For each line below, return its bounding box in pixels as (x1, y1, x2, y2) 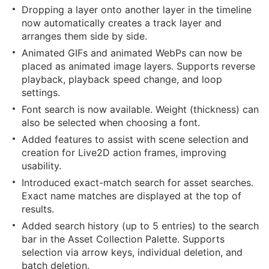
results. (22, 203, 54, 215)
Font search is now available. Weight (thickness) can (22, 103, 259, 115)
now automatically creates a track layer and (22, 17, 222, 29)
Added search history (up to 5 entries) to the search (22, 220, 259, 232)
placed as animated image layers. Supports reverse (22, 60, 255, 72)
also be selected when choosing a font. (22, 116, 200, 128)
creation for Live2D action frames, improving (22, 147, 226, 159)
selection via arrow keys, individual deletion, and (22, 246, 243, 258)
